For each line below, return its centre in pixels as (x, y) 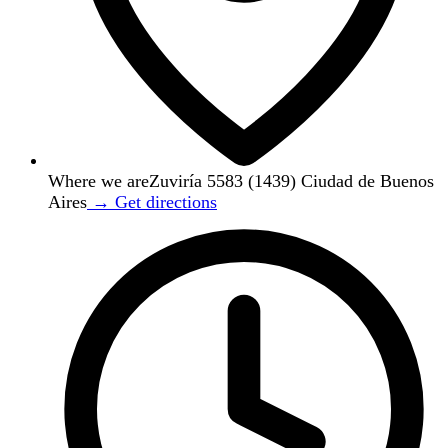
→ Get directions (152, 201)
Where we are (98, 180)
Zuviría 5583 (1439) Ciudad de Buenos (291, 180)
